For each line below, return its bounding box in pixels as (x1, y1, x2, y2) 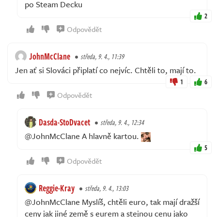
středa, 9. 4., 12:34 (100, 117, 144, 127)
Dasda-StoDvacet (39, 115, 90, 128)
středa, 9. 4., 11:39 (80, 51, 124, 62)
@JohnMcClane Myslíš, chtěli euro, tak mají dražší (25, 195, 200, 208)
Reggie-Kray (39, 181, 75, 194)
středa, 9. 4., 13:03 (85, 183, 128, 193)
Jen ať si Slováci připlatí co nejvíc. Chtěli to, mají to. (15, 63, 196, 76)
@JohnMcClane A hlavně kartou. (25, 129, 141, 142)
